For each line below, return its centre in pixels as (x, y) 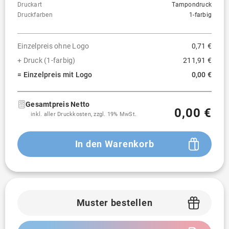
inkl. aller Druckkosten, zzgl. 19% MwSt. (84, 114)
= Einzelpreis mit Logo (55, 75)
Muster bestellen (114, 203)
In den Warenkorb (114, 144)
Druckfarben (35, 15)
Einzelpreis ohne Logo (53, 46)
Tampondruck (192, 5)
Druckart (30, 5)
